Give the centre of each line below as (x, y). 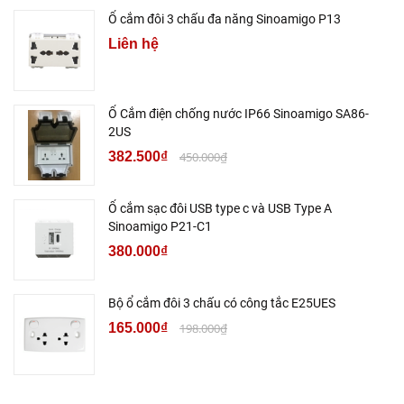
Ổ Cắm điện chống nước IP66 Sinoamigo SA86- (239, 114)
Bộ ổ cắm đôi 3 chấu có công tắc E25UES (222, 303)
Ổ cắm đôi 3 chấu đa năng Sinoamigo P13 (225, 19)
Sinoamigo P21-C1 (160, 227)
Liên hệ (133, 44)
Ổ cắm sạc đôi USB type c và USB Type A (220, 209)
